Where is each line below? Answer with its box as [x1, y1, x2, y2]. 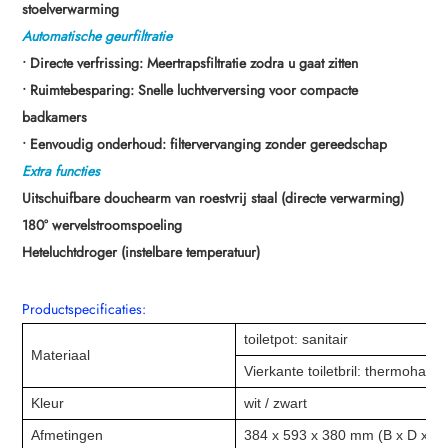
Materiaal [31, 346, 91, 363]
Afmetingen [31, 426, 104, 443]
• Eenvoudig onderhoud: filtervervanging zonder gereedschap [22, 133, 388, 154]
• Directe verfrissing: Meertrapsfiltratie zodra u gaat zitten [22, 52, 359, 73]
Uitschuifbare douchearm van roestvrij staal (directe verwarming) [22, 187, 405, 208]
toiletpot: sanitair [244, 330, 349, 347]
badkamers [22, 106, 88, 127]
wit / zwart [244, 394, 308, 411]
